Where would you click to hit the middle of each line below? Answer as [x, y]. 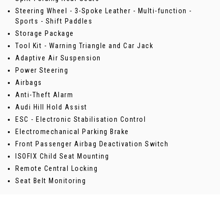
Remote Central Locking [56, 169]
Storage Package [45, 34]
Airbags [29, 83]
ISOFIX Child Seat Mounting [62, 156]
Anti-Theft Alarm [44, 95]
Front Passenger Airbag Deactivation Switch [92, 144]
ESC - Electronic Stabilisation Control [81, 120]
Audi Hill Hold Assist [51, 107]
